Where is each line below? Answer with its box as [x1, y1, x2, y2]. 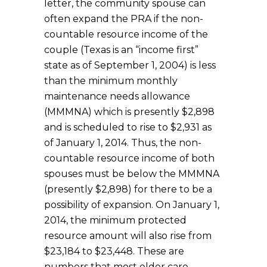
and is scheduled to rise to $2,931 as [44, 121, 212, 133]
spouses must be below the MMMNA [44, 167, 219, 179]
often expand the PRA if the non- [44, 13, 203, 24]
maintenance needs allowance [44, 90, 190, 102]
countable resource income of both [44, 152, 215, 164]
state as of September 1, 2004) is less [44, 59, 216, 71]
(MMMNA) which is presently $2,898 [44, 105, 215, 117]
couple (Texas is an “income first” [44, 44, 198, 55]
